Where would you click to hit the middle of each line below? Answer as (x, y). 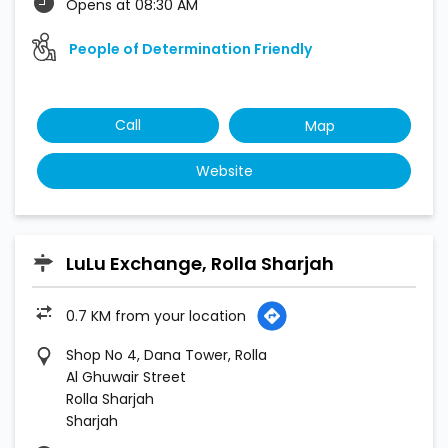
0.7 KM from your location (156, 315)
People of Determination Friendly (190, 49)
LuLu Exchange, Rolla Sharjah (200, 263)
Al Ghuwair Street (126, 376)
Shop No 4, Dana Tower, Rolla (166, 354)
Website (224, 171)
